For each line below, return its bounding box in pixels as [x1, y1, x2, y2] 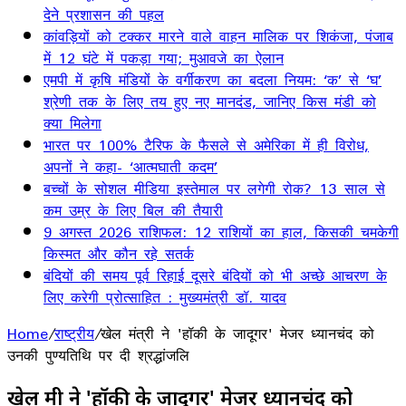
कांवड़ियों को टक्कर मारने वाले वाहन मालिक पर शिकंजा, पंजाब [43, 21, 393, 52]
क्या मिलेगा [43, 108, 101, 139]
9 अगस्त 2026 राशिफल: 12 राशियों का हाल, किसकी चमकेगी [43, 217, 399, 247]
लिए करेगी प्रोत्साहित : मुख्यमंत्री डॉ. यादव [43, 282, 286, 313]
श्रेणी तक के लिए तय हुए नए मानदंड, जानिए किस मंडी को [43, 86, 376, 117]
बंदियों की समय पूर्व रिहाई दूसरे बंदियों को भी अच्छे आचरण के [43, 260, 387, 291]
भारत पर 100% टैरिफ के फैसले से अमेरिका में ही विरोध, [43, 130, 369, 160]
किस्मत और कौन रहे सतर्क [43, 238, 194, 269]
